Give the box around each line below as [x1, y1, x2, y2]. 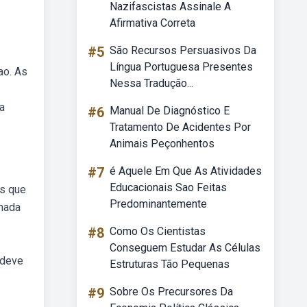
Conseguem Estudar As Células [110, 241, 260, 254]
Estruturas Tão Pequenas [110, 258, 230, 271]
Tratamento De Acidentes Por [110, 121, 251, 134]
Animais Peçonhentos [110, 137, 214, 150]
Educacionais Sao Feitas [110, 181, 227, 194]
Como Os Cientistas [110, 225, 206, 238]
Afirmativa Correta [110, 16, 195, 29]
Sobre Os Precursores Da [110, 285, 233, 298]
